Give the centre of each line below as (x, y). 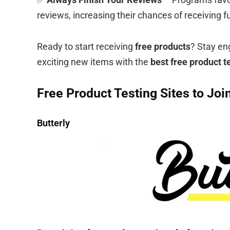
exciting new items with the (94, 62)
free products (163, 46)
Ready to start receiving (86, 46)
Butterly (53, 123)
